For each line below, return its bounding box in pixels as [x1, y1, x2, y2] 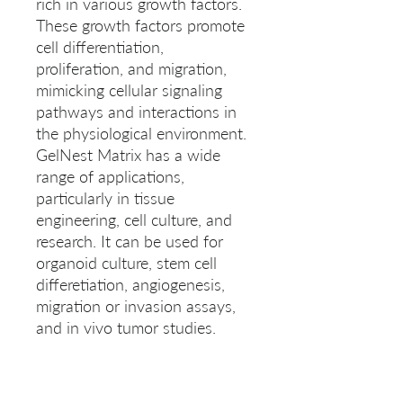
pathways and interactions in [36, 102, 237, 122]
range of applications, [36, 166, 184, 187]
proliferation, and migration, [36, 58, 227, 79]
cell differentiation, [36, 37, 164, 58]
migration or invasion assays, [36, 296, 236, 317]
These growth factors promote [36, 15, 245, 36]
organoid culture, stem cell [36, 253, 217, 273]
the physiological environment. [36, 123, 246, 144]
